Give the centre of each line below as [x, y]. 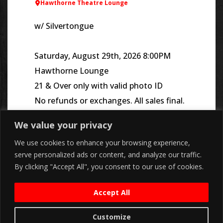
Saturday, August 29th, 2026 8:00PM [103, 56]
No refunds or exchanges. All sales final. [110, 101]
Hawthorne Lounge [71, 71]
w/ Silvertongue [64, 26]
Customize [111, 217]
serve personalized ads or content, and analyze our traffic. [108, 154]
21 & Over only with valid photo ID [99, 86]
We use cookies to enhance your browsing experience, [102, 142]
